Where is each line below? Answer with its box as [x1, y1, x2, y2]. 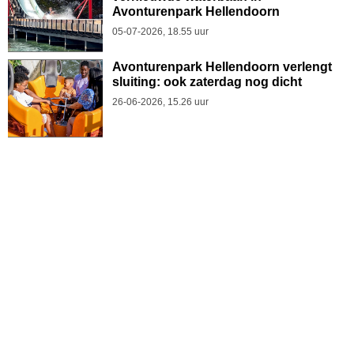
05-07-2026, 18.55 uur [112, 26, 209, 37]
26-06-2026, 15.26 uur [112, 96, 209, 107]
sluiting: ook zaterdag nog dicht [112, 75, 302, 88]
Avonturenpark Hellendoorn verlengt [112, 60, 332, 73]
